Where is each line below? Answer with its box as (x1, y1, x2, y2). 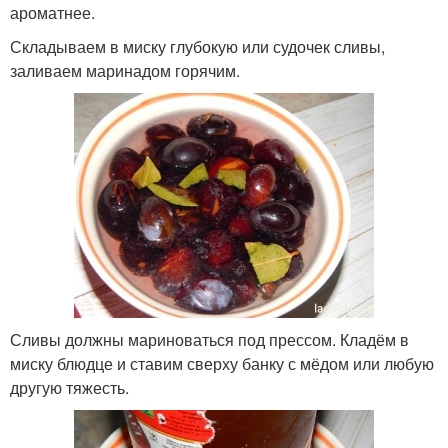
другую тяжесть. (10, 376, 129, 399)
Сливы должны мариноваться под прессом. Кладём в (10, 328, 409, 351)
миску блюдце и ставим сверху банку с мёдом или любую (10, 352, 434, 375)
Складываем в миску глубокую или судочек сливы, (10, 35, 385, 58)
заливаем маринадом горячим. (10, 59, 240, 82)
